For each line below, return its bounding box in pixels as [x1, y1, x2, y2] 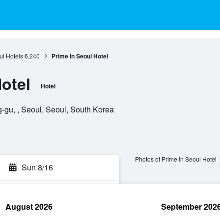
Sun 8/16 [22, 162, 53, 173]
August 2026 [5, 201, 53, 212]
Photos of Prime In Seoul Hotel [135, 155, 217, 164]
